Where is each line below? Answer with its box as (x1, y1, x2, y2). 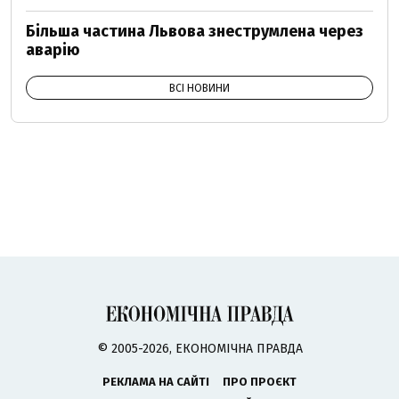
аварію (26, 40, 80, 60)
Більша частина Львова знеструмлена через (26, 21, 363, 41)
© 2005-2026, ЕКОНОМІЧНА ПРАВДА (96, 341, 303, 357)
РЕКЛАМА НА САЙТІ (102, 375, 209, 389)
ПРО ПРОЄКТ (223, 375, 297, 389)
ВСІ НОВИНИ (169, 82, 230, 94)
